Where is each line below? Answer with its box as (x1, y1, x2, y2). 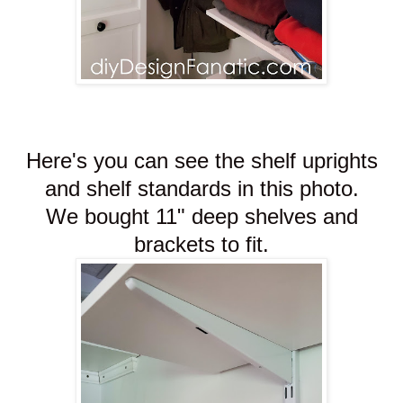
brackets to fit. (134, 232, 269, 257)
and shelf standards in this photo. (44, 176, 359, 201)
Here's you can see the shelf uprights (25, 148, 378, 174)
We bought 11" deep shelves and (45, 204, 358, 229)
